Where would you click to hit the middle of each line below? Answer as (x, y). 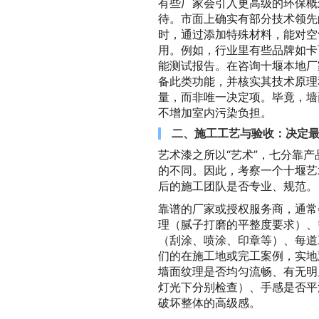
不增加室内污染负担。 (215, 112)
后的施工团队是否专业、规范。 (238, 185)
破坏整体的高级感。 (209, 302)
